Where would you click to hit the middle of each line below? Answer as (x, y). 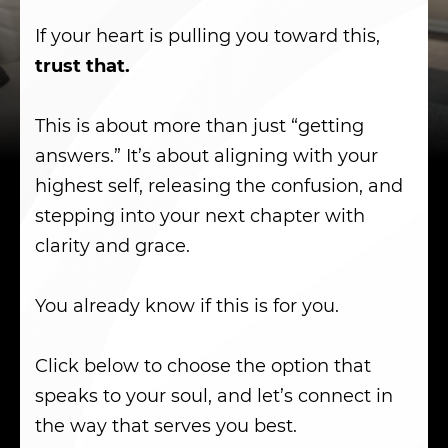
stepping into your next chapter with (200, 215)
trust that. (82, 65)
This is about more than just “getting (199, 125)
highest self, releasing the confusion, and (219, 185)
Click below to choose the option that (203, 365)
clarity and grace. (112, 245)
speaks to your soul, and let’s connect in (214, 395)
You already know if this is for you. (187, 305)
